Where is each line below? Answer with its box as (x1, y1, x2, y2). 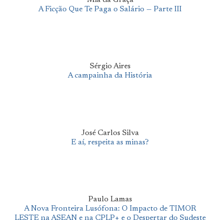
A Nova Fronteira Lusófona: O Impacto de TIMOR (24, 204, 196, 213)
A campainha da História (68, 72, 152, 80)
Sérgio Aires (89, 62, 131, 71)
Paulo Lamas (88, 195, 132, 203)
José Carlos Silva (81, 129, 139, 137)
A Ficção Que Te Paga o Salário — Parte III (38, 5, 182, 13)
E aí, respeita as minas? (71, 138, 149, 146)
